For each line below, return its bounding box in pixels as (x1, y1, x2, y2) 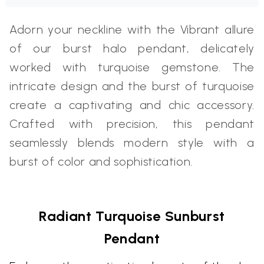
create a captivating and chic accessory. (9, 98, 255, 113)
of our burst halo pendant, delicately (9, 41, 255, 56)
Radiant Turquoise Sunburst (39, 207, 225, 225)
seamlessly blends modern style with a (9, 136, 255, 150)
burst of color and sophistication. (9, 154, 193, 169)
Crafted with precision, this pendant (9, 117, 255, 131)
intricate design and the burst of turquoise (9, 79, 255, 94)
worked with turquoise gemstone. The (9, 60, 255, 75)
